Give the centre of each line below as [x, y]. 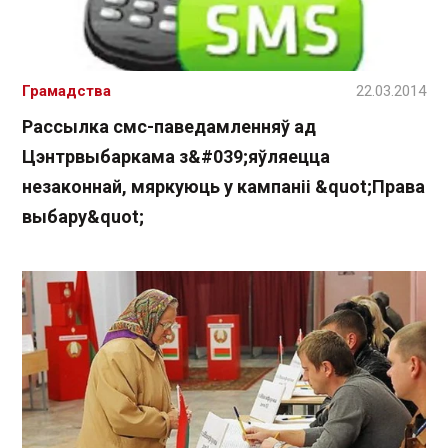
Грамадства [66, 91]
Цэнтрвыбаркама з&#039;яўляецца [176, 157]
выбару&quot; [83, 217]
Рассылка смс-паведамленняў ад [169, 127]
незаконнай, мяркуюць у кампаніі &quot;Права [223, 187]
